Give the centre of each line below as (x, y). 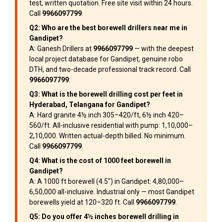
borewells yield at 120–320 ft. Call (83, 202)
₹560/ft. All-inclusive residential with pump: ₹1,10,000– (111, 126)
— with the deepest (163, 49)
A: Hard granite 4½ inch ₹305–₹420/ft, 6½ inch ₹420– (107, 115)
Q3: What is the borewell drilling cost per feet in (106, 94)
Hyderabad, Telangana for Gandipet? (90, 105)
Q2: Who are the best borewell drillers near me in (108, 28)
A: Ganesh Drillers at (61, 49)
